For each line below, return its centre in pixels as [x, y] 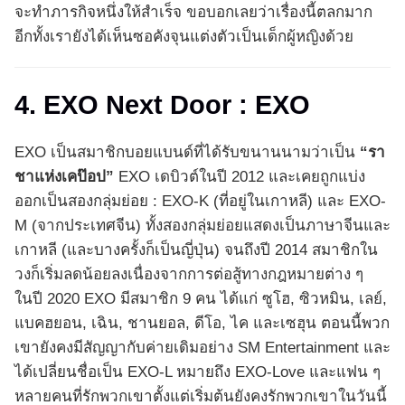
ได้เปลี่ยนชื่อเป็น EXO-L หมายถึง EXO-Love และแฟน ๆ [198, 372]
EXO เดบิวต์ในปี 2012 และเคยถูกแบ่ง [240, 177]
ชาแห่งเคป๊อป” [64, 177]
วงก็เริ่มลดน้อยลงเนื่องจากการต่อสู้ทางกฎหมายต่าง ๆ [189, 275]
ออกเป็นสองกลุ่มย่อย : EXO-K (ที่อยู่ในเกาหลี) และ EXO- [200, 202]
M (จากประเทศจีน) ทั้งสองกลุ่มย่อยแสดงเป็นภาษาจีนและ [202, 226]
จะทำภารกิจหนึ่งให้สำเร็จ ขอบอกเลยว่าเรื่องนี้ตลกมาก [193, 13]
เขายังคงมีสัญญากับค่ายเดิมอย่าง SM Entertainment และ [202, 348]
